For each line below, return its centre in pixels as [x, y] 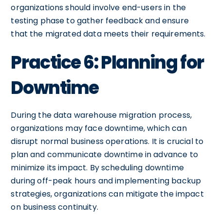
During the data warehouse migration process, [101, 115]
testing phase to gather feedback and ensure [100, 20]
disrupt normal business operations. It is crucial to [107, 141]
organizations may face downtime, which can [99, 128]
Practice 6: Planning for [107, 62]
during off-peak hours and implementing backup [106, 181]
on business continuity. [54, 207]
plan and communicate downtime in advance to [104, 154]
